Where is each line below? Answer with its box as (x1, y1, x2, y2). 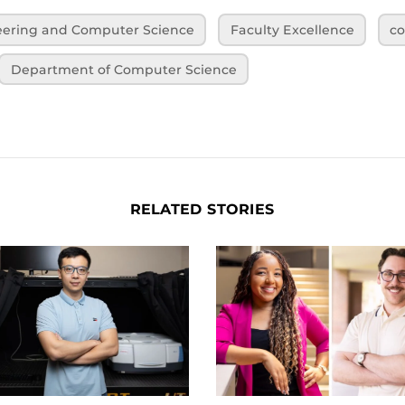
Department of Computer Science (10, 61, 237, 77)
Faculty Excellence (230, 23, 354, 38)
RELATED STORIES (130, 201, 275, 219)
